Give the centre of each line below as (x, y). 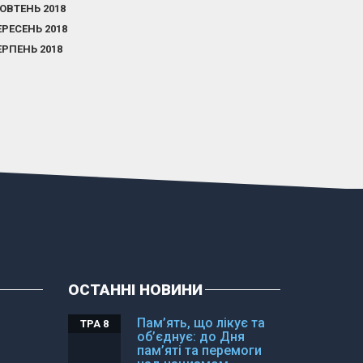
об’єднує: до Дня (190, 336)
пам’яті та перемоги (199, 350)
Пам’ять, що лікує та (201, 322)
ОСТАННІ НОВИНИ (135, 289)
